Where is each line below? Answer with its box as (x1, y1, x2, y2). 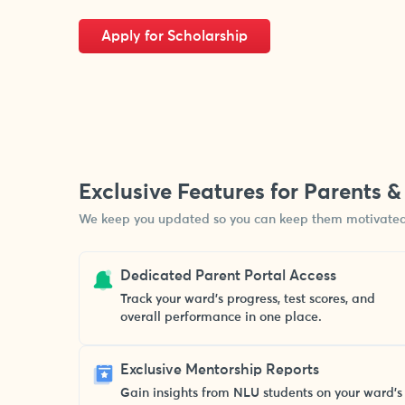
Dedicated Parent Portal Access (120, 268, 336, 283)
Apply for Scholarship (101, 29, 248, 44)
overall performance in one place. (120, 311, 322, 324)
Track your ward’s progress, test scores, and (120, 293, 375, 306)
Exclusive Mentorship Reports (120, 363, 319, 377)
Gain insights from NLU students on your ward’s (120, 387, 402, 400)
